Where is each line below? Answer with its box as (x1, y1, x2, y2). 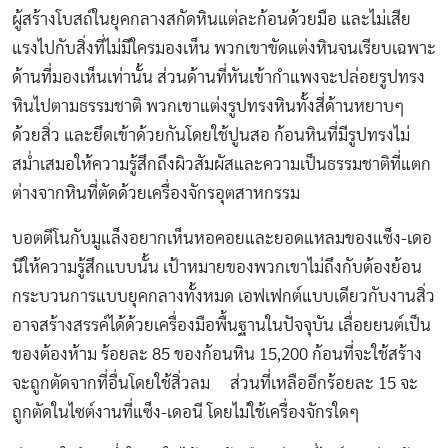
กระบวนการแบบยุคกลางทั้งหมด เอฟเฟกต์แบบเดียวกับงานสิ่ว (12, 288, 435, 306)
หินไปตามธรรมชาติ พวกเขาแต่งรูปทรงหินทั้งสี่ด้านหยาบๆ (12, 98, 404, 116)
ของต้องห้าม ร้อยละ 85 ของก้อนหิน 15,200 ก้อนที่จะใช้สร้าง (12, 346, 422, 364)
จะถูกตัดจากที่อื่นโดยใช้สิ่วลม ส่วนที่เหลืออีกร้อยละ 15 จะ (12, 375, 418, 393)
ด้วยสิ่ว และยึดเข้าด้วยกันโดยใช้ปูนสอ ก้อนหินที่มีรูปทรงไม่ (12, 127, 410, 145)
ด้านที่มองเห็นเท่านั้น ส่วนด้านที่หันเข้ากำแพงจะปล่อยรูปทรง (12, 69, 425, 87)
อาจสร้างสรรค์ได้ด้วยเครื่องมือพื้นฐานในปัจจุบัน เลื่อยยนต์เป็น (12, 317, 431, 335)
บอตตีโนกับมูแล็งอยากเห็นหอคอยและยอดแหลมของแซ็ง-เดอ (12, 230, 432, 248)
